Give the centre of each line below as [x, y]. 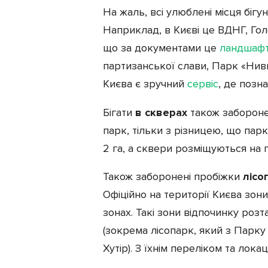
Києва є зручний [145, 83]
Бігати [119, 112]
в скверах [161, 112]
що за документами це [161, 48]
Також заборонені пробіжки [173, 176]
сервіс [203, 83]
